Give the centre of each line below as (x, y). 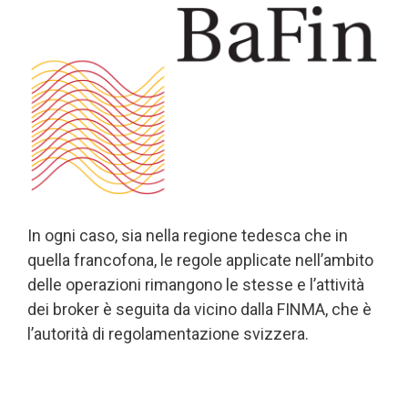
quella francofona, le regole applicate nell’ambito (200, 260)
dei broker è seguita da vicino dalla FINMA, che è (199, 309)
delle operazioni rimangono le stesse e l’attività (196, 284)
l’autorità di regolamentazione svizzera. (168, 333)
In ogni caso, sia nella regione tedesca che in (188, 235)
